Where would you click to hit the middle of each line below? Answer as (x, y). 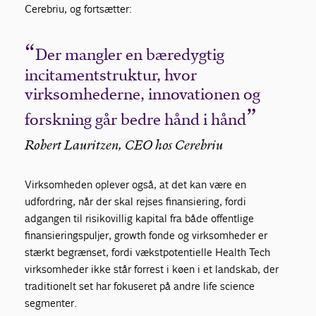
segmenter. (51, 303)
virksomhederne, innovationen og (143, 95)
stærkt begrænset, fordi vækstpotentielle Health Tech (148, 253)
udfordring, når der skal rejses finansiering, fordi (136, 202)
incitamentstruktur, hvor (111, 75)
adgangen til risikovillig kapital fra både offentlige (140, 219)
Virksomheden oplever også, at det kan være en (136, 185)
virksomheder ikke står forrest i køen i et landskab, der (152, 269)
